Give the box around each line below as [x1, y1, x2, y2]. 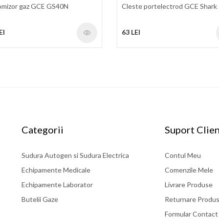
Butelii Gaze [22, 195, 58, 203]
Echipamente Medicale [22, 165, 90, 174]
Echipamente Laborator [22, 180, 93, 189]
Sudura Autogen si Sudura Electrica [22, 151, 129, 159]
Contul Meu [164, 151, 201, 159]
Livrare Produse [164, 180, 213, 189]
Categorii [22, 123, 64, 135]
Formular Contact [164, 209, 218, 218]
